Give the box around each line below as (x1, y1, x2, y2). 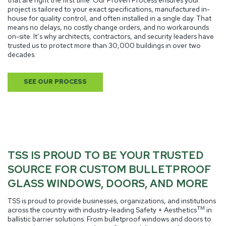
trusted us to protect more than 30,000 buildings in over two (8, 40, 201, 50)
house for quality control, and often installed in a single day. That (8, 13, 211, 23)
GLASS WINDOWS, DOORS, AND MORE (8, 177, 208, 191)
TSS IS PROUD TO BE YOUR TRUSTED (8, 148, 204, 162)
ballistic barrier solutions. (8, 214, 87, 223)
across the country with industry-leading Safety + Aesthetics (8, 205, 197, 214)
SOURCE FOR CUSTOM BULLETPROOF (8, 162, 211, 177)
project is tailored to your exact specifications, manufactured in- (8, 4, 210, 14)
